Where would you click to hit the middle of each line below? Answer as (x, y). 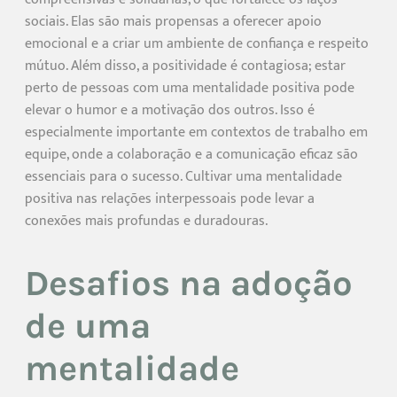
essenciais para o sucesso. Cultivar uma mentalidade (183, 177)
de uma (88, 325)
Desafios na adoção (189, 283)
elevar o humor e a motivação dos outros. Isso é (170, 111)
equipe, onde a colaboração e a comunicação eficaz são (191, 155)
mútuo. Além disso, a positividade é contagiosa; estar (185, 66)
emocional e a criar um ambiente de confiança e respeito (197, 44)
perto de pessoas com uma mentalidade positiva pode (190, 89)
